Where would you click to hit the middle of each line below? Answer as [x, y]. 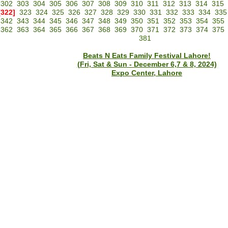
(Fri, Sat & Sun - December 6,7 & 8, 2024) [147, 65]
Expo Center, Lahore [147, 73]
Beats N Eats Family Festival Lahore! [147, 56]
